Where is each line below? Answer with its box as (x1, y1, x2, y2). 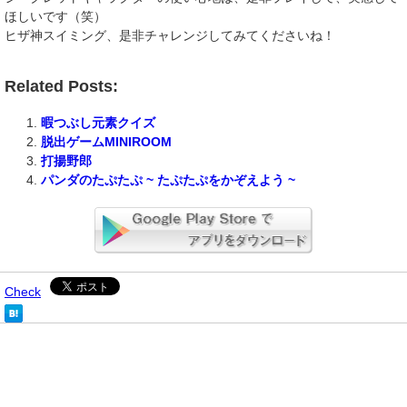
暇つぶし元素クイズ (41, 115, 155, 131)
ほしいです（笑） (5, 9, 106, 25)
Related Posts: (5, 77, 118, 96)
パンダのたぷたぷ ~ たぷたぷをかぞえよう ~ (41, 173, 295, 188)
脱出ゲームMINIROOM (41, 134, 172, 150)
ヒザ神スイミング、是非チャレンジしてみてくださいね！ (5, 28, 335, 44)
